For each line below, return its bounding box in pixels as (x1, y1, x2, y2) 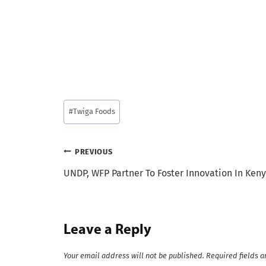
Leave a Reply (64, 223, 151, 237)
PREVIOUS (75, 147, 113, 156)
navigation (63, 171, 143, 188)
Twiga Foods (72, 107, 115, 116)
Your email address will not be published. (64, 251, 204, 261)
